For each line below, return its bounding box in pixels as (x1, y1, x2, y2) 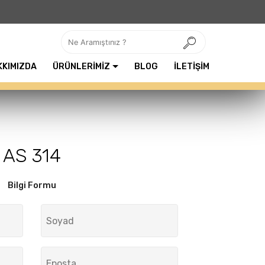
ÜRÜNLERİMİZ (52, 61, 110, 72)
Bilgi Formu (7, 180, 56, 190)
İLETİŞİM (174, 61, 210, 72)
